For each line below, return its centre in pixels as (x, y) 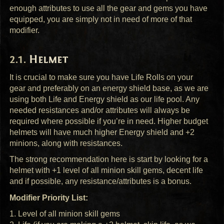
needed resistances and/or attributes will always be (100, 110)
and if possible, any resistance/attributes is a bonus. (101, 181)
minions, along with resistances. (66, 143)
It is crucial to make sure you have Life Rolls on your (101, 77)
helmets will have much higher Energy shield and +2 (102, 132)
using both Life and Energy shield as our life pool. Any (105, 99)
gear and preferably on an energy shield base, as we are (109, 88)
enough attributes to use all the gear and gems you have (109, 8)
